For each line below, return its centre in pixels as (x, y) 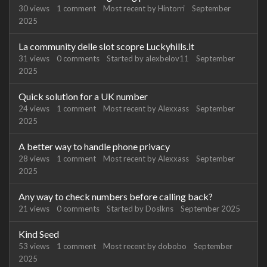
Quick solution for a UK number (83, 96)
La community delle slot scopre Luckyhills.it (106, 46)
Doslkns (159, 209)
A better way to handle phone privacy (94, 146)
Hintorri (171, 8)
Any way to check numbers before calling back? (116, 196)
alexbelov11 (167, 58)
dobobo (172, 246)
